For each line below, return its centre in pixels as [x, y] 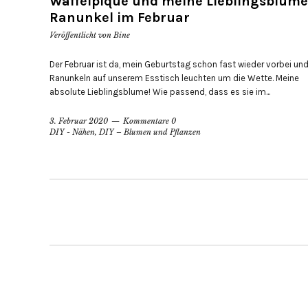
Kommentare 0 [150, 121]
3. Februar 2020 [79, 121]
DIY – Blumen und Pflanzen [150, 132]
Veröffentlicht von [81, 35]
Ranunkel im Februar [120, 17]
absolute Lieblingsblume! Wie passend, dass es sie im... [160, 91]
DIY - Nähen [72, 132]
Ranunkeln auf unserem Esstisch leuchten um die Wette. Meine [174, 78]
